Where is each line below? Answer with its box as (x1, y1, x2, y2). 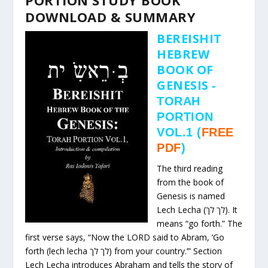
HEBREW (157, 45, 210, 62)
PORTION (157, 109, 214, 123)
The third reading (157, 162, 223, 174)
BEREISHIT (157, 30, 222, 47)
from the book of (157, 176, 224, 188)
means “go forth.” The (157, 217, 243, 229)
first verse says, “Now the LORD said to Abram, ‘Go (25, 231, 225, 243)
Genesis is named (157, 190, 226, 202)
